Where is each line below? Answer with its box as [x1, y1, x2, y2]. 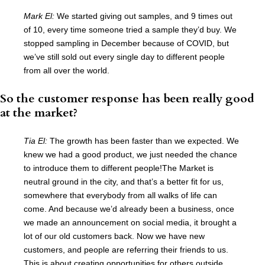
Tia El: [24, 135, 50, 146]
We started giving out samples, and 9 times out [57, 11, 232, 21]
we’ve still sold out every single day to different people [24, 51, 225, 62]
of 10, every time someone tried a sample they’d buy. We [24, 24, 237, 34]
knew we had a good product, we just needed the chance [24, 149, 237, 159]
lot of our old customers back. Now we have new [24, 231, 205, 241]
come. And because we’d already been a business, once [24, 203, 234, 214]
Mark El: [24, 11, 57, 21]
